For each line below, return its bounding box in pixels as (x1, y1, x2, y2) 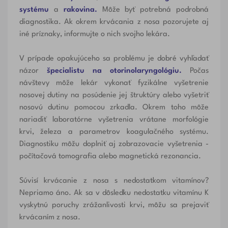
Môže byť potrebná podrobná (97, 6, 209, 14)
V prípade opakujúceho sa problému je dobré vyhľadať (19, 55, 209, 63)
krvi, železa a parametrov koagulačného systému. (19, 128, 209, 136)
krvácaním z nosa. (19, 214, 80, 222)
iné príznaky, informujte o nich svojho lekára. (19, 31, 170, 39)
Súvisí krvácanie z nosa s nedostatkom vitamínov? (19, 177, 209, 185)
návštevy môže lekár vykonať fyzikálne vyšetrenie (19, 79, 209, 88)
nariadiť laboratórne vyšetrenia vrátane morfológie (19, 116, 209, 124)
